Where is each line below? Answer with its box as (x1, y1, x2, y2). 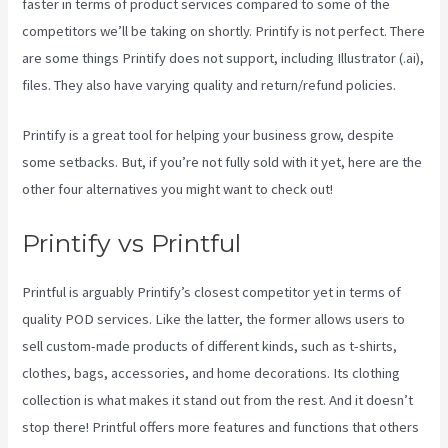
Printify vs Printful (22, 227, 242, 258)
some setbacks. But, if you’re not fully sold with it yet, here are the (22, 153, 423, 172)
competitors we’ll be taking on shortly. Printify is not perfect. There (22, 21, 426, 40)
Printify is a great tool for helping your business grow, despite (22, 126, 395, 145)
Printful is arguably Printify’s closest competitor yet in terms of (22, 282, 402, 301)
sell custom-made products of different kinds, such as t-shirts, (22, 336, 398, 355)
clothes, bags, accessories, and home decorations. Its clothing (22, 363, 401, 382)
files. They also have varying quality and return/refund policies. (22, 75, 397, 94)
